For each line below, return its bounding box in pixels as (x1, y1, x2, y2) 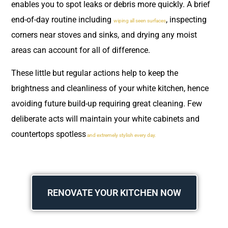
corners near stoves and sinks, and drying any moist (11, 30, 197, 40)
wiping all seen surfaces (113, 18, 166, 24)
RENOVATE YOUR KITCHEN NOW (47, 187, 181, 198)
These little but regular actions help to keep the (11, 68, 178, 78)
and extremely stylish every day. (86, 132, 156, 138)
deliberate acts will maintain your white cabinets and (11, 113, 199, 124)
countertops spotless (11, 129, 86, 139)
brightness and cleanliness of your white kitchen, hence (11, 83, 209, 93)
